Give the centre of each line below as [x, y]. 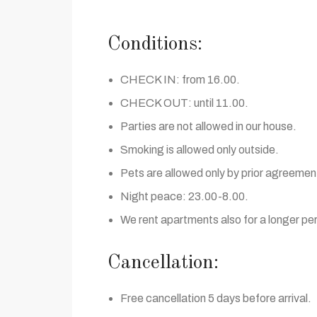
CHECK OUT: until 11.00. [184, 103]
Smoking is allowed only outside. [200, 150]
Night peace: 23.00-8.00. [184, 196]
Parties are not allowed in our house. [208, 126]
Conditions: [155, 45]
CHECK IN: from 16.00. [180, 80]
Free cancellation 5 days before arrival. [216, 298]
